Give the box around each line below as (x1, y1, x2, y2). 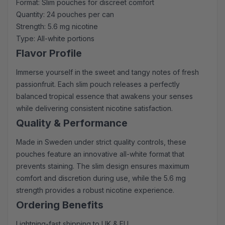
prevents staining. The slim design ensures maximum (16, 162, 189, 171)
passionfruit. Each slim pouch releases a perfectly (16, 80, 180, 89)
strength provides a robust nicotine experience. (16, 186, 174, 195)
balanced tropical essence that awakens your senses (16, 92, 193, 101)
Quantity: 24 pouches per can (16, 10, 114, 19)
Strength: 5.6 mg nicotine (16, 22, 98, 31)
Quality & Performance (16, 117, 128, 130)
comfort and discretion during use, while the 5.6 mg (16, 174, 186, 183)
